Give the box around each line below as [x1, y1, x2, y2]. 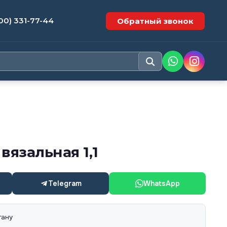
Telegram [48, 179, 82, 188]
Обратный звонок [117, 16, 194, 26]
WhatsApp [143, 179, 180, 188]
